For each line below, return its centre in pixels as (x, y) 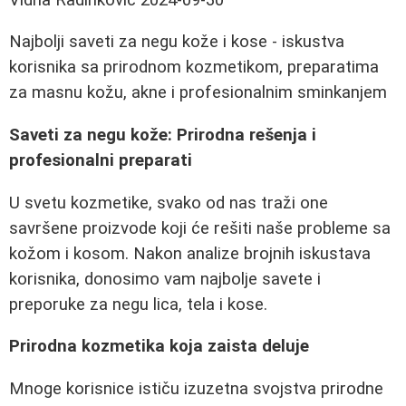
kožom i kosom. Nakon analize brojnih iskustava (190, 253)
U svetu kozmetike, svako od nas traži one (169, 203)
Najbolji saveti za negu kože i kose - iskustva (177, 42)
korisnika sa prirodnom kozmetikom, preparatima (194, 68)
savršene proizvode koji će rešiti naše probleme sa (200, 228)
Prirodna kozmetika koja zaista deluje (159, 347)
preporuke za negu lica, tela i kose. (138, 304)
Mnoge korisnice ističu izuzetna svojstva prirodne (196, 389)
